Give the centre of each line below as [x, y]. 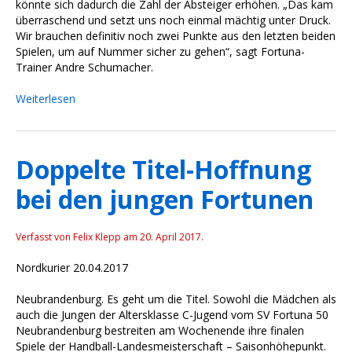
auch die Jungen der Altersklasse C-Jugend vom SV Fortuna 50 [172, 314]
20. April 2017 [170, 236]
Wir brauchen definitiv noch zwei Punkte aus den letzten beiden [176, 35]
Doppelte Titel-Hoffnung [163, 169]
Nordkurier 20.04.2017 [72, 267]
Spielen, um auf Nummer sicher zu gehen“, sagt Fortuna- [160, 51]
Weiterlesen [46, 98]
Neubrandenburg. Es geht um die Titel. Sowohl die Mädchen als [176, 299]
